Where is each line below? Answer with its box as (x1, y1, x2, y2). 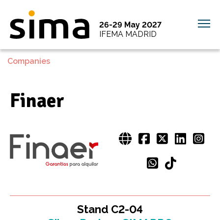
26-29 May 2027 (99, 20, 162, 29)
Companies (7, 56, 50, 66)
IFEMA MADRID (99, 29, 157, 39)
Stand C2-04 (77, 203, 143, 216)
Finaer (10, 88, 64, 113)
